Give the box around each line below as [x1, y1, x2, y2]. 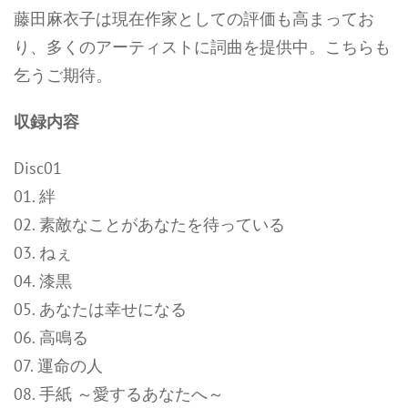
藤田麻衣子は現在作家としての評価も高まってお [14, 8, 374, 29]
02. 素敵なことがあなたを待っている [14, 214, 285, 235]
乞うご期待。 [14, 65, 112, 86]
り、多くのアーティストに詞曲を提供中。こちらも [14, 36, 391, 57]
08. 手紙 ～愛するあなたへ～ [14, 383, 224, 404]
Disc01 [14, 158, 62, 178]
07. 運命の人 [14, 355, 103, 376]
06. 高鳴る [14, 327, 88, 348]
